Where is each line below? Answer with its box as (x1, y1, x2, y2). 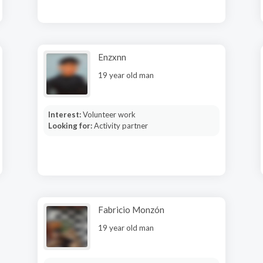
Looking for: (48, 121, 94, 130)
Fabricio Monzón (98, 204, 164, 215)
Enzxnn (98, 52, 126, 62)
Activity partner (93, 121, 148, 130)
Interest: (48, 110, 83, 119)
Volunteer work (82, 110, 136, 119)
